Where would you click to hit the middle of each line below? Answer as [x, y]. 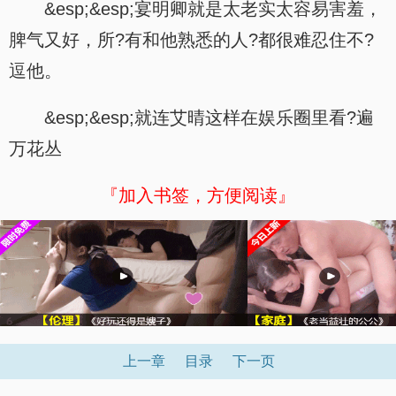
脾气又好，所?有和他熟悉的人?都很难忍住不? [191, 40]
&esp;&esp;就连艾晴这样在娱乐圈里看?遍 [209, 118]
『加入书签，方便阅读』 [198, 195]
